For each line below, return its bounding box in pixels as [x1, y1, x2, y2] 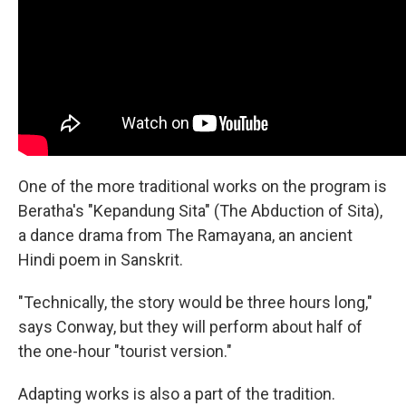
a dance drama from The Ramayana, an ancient [18, 226, 353, 245]
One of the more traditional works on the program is [18, 177, 387, 196]
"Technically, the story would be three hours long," [18, 293, 372, 312]
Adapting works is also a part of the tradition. [18, 384, 335, 403]
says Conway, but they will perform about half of [18, 317, 362, 336]
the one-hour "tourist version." [18, 342, 232, 361]
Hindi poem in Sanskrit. [18, 250, 183, 269]
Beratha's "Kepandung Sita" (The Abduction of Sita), [18, 201, 382, 220]
